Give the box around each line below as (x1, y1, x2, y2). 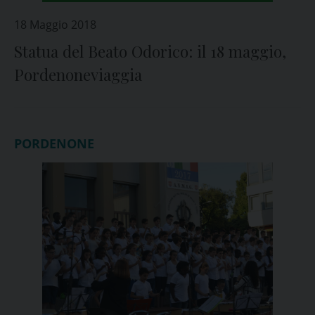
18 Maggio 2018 (14, 17, 96, 32)
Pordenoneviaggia (14, 64, 142, 85)
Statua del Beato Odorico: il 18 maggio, (14, 41, 286, 62)
